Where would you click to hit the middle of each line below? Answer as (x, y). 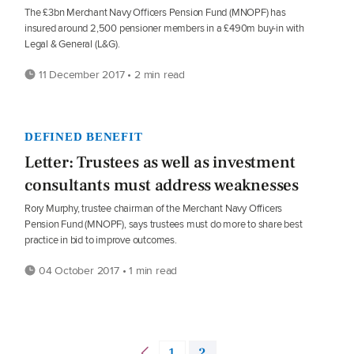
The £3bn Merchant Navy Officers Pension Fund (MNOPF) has (155, 12)
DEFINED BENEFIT (84, 137)
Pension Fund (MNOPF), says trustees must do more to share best (164, 224)
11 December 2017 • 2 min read (110, 74)
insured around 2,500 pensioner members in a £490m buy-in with (164, 28)
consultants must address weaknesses (162, 185)
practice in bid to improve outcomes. (101, 240)
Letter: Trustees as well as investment (160, 162)
